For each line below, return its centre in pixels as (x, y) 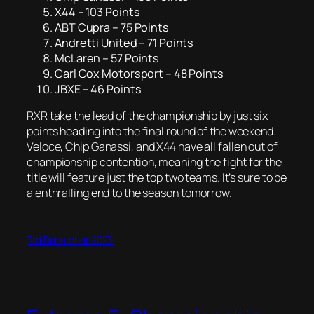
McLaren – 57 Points (107, 58)
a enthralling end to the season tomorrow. (129, 192)
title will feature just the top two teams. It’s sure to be (157, 177)
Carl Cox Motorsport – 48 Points (139, 73)
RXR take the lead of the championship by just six (148, 115)
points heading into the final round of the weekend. (151, 131)
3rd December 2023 (70, 239)
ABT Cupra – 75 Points (112, 27)
